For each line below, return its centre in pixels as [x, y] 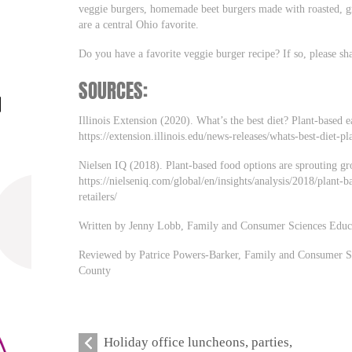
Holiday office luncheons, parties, [198, 343]
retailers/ [98, 197]
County [95, 271]
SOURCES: [114, 91]
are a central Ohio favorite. [139, 25]
